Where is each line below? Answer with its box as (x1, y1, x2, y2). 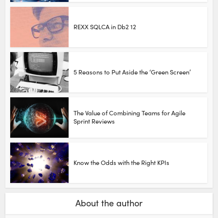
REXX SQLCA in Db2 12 (73, 22, 137, 31)
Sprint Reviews (73, 116, 115, 126)
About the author (75, 197, 143, 209)
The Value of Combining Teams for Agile (73, 108, 186, 117)
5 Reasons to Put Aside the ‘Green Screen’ (73, 67, 191, 76)
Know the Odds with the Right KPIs (73, 158, 170, 167)
